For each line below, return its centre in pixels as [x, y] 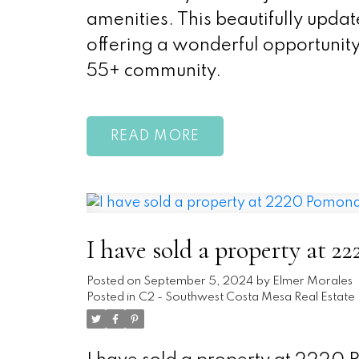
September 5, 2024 [198, 282]
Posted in [111, 298]
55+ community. [153, 72]
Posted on [115, 282]
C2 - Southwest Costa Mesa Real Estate [246, 298]
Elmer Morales [312, 282]
